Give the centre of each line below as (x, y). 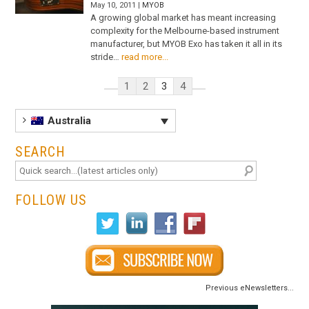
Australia (69, 121)
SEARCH (41, 152)
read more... (145, 57)
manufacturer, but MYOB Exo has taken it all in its (187, 43)
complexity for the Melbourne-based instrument (185, 30)
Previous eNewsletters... (249, 288)
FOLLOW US (51, 200)
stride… (105, 57)
